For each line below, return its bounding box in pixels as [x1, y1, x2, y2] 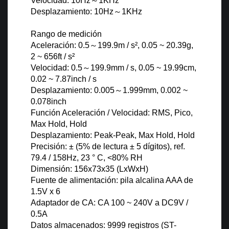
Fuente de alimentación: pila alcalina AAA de [31, 176, 193, 185]
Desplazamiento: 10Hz [31, 7, 113, 16]
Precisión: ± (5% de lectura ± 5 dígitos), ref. [31, 142, 185, 151]
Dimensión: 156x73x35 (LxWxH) [31, 165, 148, 174]
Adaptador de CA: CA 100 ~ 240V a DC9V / [31, 198, 188, 208]
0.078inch [31, 97, 66, 106]
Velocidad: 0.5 [31, 63, 82, 73]
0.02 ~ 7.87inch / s [31, 75, 97, 84]
